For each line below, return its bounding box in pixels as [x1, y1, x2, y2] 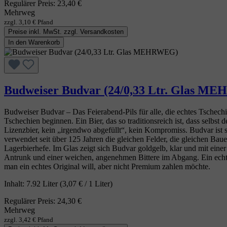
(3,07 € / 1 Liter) [60, 179, 112, 188]
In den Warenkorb [8, 38, 60, 46]
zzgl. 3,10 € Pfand [4, 18, 53, 26]
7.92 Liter [26, 179, 60, 188]
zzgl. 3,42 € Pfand [4, 215, 53, 223]
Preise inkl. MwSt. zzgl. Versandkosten [8, 27, 124, 35]
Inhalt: [4, 179, 26, 188]
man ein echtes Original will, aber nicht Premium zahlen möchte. [4, 162, 210, 171]
